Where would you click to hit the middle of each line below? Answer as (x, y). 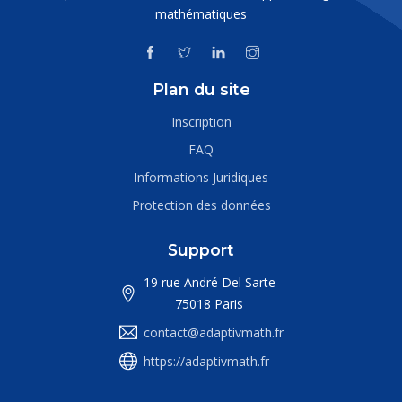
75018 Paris (209, 304)
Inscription (201, 122)
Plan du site (201, 90)
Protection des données (201, 205)
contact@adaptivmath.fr (213, 333)
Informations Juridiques (201, 178)
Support (201, 250)
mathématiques (201, 13)
